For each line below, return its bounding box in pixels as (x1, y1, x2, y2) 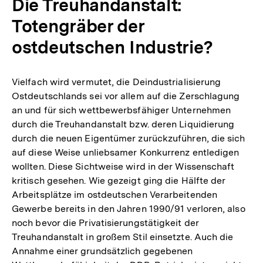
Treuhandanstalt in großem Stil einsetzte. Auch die (12, 231, 234, 243)
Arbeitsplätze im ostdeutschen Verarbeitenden (12, 189, 217, 201)
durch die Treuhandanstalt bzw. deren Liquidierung (12, 119, 235, 130)
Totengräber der (12, 15, 144, 37)
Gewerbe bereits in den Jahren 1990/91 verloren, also (12, 203, 245, 215)
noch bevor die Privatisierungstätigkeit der (12, 217, 199, 229)
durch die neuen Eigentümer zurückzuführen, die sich (12, 133, 245, 144)
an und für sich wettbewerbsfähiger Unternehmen (12, 104, 231, 116)
